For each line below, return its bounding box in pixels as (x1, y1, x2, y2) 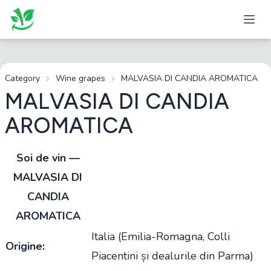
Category (5, 73, 40, 84)
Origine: (5, 239, 45, 253)
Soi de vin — (16, 151, 80, 165)
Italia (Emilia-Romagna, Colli (91, 229, 230, 244)
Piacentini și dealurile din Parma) (91, 249, 253, 263)
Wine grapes (56, 73, 105, 84)
